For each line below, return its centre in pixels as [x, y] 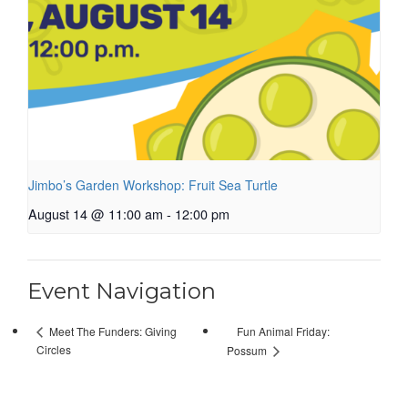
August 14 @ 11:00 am [96, 214]
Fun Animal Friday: [283, 331]
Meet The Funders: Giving [112, 331]
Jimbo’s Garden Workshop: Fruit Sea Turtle [153, 185]
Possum [248, 351]
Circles [54, 350]
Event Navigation [122, 291]
